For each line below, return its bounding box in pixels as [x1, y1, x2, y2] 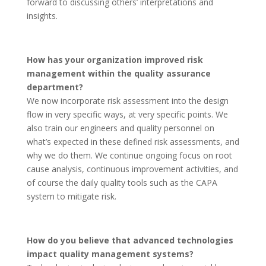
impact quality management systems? [26, 248, 194, 259]
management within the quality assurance [26, 68, 211, 79]
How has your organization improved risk [26, 54, 203, 65]
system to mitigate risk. [26, 191, 116, 202]
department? [26, 81, 83, 93]
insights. [26, 10, 58, 21]
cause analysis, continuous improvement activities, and [26, 163, 238, 175]
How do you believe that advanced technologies [26, 235, 233, 246]
